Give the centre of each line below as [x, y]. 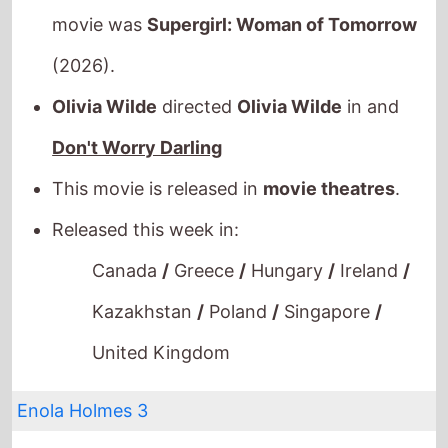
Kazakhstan [145, 288]
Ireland [369, 247]
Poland [238, 288]
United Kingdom [161, 329]
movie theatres [329, 165]
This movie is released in [158, 165]
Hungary [287, 247]
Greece [204, 247]
